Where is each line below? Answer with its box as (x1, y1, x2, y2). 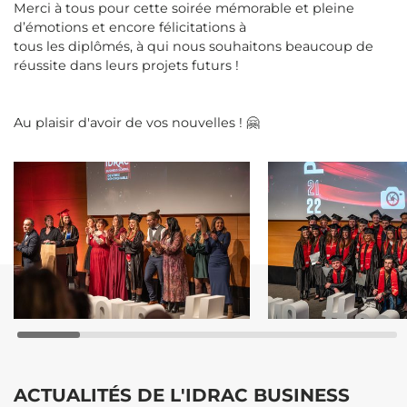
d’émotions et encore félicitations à (14, 18, 246, 35)
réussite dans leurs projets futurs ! (14, 56, 239, 74)
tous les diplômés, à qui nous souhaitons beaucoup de (14, 37, 373, 55)
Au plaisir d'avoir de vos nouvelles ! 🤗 (14, 114, 259, 131)
